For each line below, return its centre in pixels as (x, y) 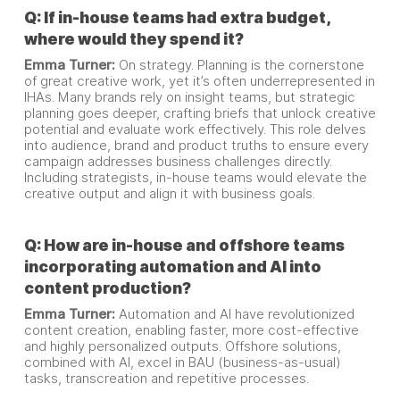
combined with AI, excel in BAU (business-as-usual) (182, 362)
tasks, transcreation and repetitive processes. (166, 379)
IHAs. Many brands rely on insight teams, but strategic (189, 97)
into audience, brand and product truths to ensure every (196, 146)
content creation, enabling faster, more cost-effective (191, 330)
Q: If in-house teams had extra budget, (177, 17)
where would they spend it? (133, 39)
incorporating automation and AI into (172, 267)
